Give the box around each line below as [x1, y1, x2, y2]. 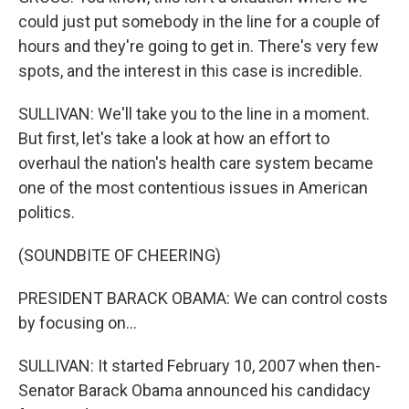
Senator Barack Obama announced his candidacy [18, 381, 371, 400]
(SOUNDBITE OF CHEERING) [18, 246, 221, 265]
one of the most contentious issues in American [18, 178, 368, 197]
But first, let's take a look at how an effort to [18, 129, 330, 148]
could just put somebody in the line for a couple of [18, 12, 381, 31]
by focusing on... [18, 313, 137, 332]
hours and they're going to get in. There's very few [18, 37, 379, 56]
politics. [18, 203, 75, 222]
